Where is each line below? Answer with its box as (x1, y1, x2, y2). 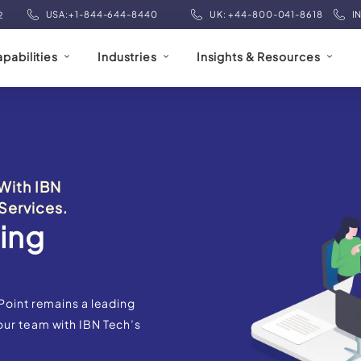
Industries (97, 49, 157, 64)
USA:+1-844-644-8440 (45, 9, 158, 19)
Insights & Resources (196, 49, 321, 64)
